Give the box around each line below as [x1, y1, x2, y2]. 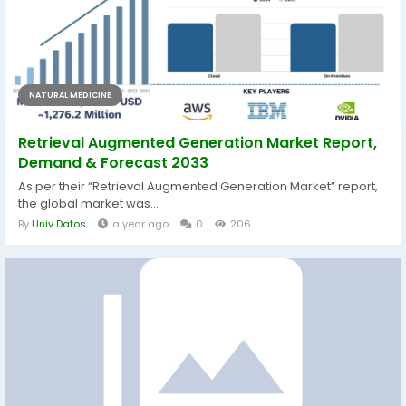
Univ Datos [32, 217, 86, 232]
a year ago [112, 217, 169, 232]
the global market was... [18, 195, 159, 213]
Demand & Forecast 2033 [18, 152, 208, 174]
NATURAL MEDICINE [29, 90, 111, 101]
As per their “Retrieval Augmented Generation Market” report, [18, 178, 378, 196]
